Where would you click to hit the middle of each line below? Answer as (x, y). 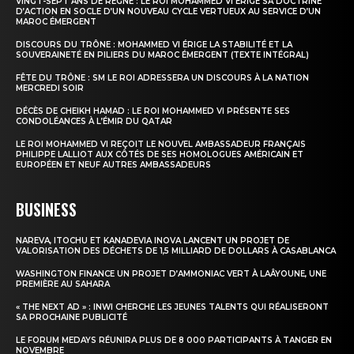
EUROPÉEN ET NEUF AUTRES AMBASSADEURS (113, 165)
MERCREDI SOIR (50, 88)
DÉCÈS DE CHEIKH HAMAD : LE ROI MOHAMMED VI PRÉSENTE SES (153, 111)
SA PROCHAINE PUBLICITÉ (72, 318)
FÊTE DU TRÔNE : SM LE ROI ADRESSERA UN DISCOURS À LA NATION (162, 78)
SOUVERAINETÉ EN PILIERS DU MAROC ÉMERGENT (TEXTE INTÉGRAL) (162, 55)
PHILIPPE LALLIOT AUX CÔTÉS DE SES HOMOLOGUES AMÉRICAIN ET (160, 155)
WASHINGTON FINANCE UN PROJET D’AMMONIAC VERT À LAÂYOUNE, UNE (171, 274)
